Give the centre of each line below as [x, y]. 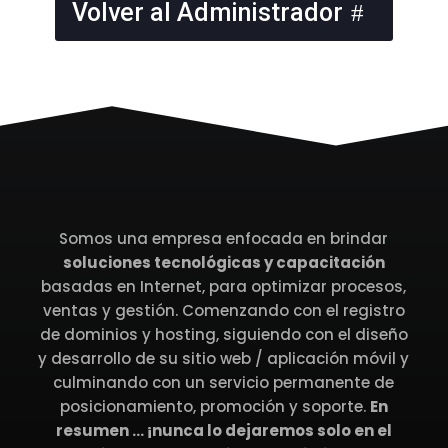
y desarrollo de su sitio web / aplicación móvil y [224, 358]
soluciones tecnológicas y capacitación [223, 262]
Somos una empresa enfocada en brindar [224, 238]
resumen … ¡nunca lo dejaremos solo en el [223, 430]
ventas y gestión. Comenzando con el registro [223, 310]
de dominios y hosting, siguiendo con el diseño [223, 334]
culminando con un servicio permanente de [224, 382]
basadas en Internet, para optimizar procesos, [224, 286]
